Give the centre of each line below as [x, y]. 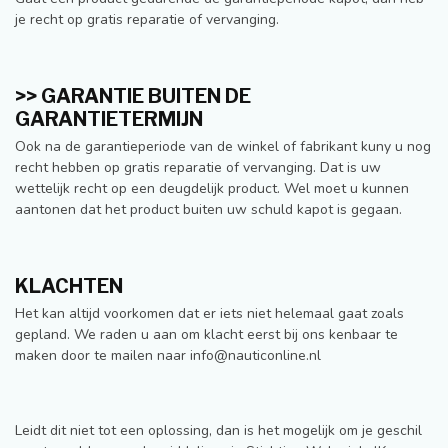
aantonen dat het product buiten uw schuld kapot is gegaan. [208, 209]
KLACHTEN [69, 285]
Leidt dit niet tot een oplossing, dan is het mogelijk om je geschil [218, 431]
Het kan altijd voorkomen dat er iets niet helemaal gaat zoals [209, 313]
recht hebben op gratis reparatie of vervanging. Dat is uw [198, 167]
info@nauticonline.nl [255, 355]
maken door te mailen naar [102, 355]
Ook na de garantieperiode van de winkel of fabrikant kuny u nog [223, 146]
